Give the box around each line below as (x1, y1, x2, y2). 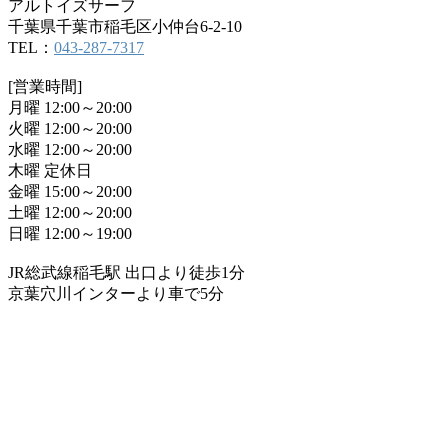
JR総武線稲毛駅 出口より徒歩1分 (8, 263, 245, 281)
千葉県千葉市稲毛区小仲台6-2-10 (8, 17, 242, 35)
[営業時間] (8, 77, 82, 95)
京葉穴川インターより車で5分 (8, 284, 224, 302)
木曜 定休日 (8, 161, 92, 179)
